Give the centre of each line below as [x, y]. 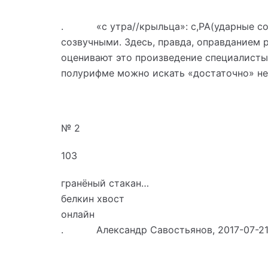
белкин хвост [93, 198]
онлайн [78, 214]
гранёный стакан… [105, 183]
